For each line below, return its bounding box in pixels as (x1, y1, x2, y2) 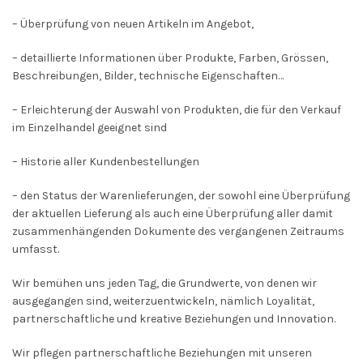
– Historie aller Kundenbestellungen (12, 155, 199, 169)
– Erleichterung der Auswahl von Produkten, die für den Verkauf (12, 103, 341, 117)
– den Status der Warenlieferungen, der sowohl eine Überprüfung (12, 189, 350, 203)
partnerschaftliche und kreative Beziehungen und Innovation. (12, 312, 335, 327)
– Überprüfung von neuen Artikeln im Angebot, (12, 17, 254, 32)
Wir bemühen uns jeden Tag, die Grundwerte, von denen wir (12, 276, 317, 291)
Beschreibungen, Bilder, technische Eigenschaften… (12, 69, 284, 83)
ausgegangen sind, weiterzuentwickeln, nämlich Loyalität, (12, 294, 314, 309)
